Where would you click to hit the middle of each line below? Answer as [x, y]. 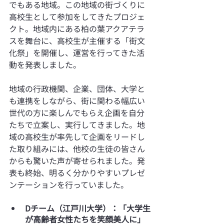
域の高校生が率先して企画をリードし [77, 136]
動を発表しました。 [45, 64]
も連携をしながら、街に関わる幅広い [77, 100]
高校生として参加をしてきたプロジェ [77, 16]
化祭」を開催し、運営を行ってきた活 [77, 52]
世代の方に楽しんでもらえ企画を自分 [77, 112]
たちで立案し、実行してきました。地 [77, 124]
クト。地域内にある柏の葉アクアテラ [77, 28]
